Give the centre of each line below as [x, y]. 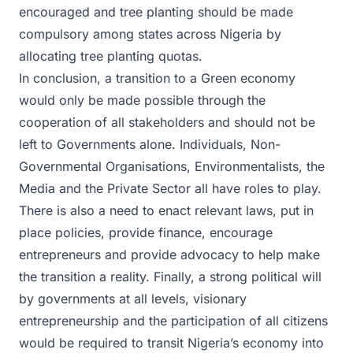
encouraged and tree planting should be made [156, 11]
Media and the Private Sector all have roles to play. [170, 188]
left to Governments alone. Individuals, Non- [150, 144]
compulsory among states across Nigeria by [150, 33]
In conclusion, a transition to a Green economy [157, 78]
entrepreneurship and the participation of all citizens [173, 320]
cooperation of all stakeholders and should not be [167, 122]
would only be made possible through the [142, 100]
